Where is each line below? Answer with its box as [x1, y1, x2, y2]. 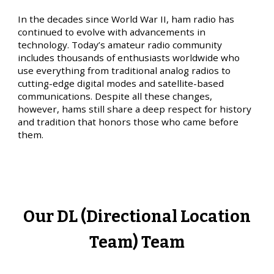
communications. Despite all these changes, [18, 90, 213, 103]
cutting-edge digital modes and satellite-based [18, 77, 224, 90]
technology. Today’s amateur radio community [18, 39, 223, 51]
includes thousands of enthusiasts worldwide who [18, 51, 240, 64]
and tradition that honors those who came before [18, 116, 239, 128]
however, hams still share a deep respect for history [18, 103, 252, 116]
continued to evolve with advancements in [18, 26, 206, 39]
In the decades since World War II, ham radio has [18, 13, 235, 26]
